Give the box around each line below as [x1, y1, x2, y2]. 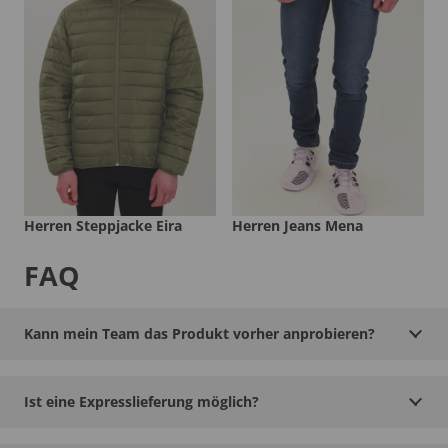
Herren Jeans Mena [232, 215, 363, 235]
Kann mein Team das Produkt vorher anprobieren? [24, 323, 375, 343]
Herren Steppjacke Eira [24, 215, 182, 235]
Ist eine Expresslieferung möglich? [24, 391, 259, 411]
